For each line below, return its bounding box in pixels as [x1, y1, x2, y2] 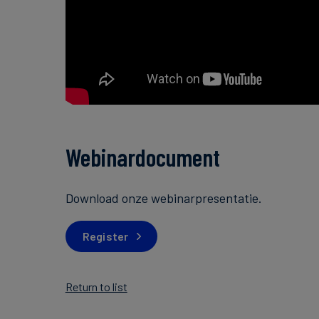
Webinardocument [65, 142, 220, 172]
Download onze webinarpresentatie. [65, 189, 262, 206]
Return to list [65, 279, 127, 293]
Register [82, 229, 129, 244]
